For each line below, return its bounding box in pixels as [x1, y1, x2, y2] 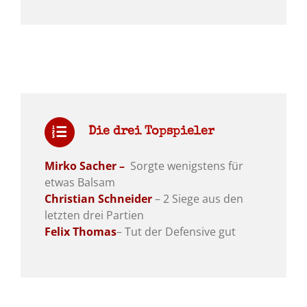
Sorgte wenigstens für [127, 158, 243, 174]
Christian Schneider [44, 191, 152, 207]
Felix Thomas [44, 224, 116, 240]
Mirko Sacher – [44, 158, 127, 174]
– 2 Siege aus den [151, 191, 243, 207]
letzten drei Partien [44, 208, 144, 223]
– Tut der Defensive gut [116, 224, 236, 240]
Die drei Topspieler [88, 125, 214, 138]
